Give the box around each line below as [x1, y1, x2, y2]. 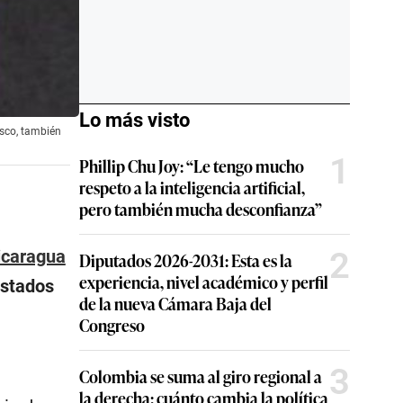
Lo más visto [79, 109, 190, 131]
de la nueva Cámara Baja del [79, 291, 272, 315]
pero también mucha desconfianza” [79, 197, 322, 220]
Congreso [79, 313, 145, 336]
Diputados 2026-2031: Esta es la [79, 248, 292, 272]
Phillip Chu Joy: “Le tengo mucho [79, 154, 304, 177]
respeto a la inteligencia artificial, [79, 175, 305, 199]
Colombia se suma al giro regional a [79, 364, 322, 388]
